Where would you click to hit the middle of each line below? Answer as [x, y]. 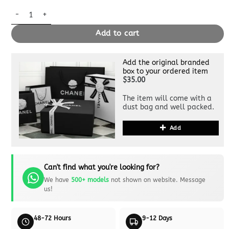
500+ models [90, 180]
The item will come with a [167, 98]
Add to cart [118, 34]
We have [57, 180]
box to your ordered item [165, 71]
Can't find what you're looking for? [101, 167]
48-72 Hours [52, 218]
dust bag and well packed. [168, 107]
